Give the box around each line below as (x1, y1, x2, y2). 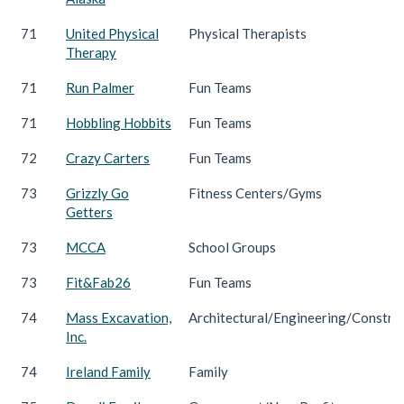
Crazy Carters (66, 149, 150, 166)
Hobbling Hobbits (66, 114, 171, 131)
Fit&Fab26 (66, 273, 131, 290)
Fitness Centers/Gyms (188, 184, 322, 201)
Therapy (66, 43, 116, 60)
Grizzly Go (66, 184, 129, 201)
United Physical (66, 24, 159, 41)
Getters (66, 203, 113, 220)
